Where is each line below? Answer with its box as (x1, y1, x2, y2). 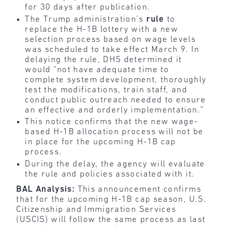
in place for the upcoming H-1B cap (25, 138, 176, 147)
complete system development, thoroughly (25, 75, 207, 84)
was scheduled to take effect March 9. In (25, 45, 199, 54)
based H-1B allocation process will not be (25, 128, 204, 137)
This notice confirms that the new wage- (25, 118, 198, 127)
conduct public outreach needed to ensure (25, 95, 206, 104)
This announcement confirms (75, 185, 201, 194)
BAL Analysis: (16, 185, 75, 194)
